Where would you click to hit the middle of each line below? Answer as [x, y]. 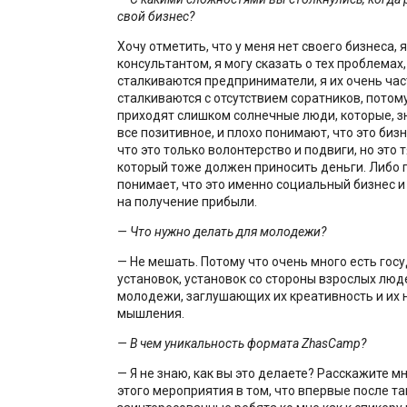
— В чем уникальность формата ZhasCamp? [241, 343]
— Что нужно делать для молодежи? [221, 231]
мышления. [150, 313]
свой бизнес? [155, 16]
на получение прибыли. [187, 201]
